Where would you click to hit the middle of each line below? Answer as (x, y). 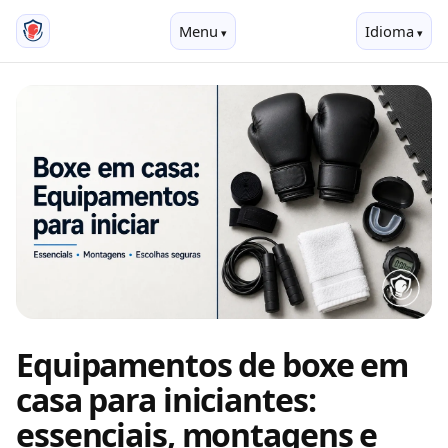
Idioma (389, 31)
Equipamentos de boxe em (212, 364)
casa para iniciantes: (166, 399)
